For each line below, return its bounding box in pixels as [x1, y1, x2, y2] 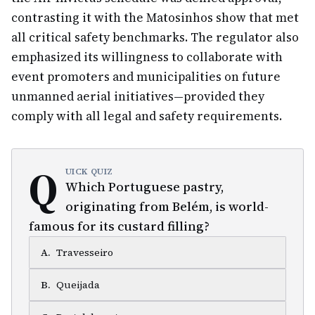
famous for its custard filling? [29, 217, 210, 235]
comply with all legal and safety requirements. [11, 108, 282, 124]
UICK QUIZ [65, 166, 114, 177]
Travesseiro [56, 245, 113, 259]
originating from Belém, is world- [65, 198, 269, 215]
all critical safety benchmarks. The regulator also [11, 29, 299, 46]
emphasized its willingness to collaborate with [11, 49, 283, 65]
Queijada [56, 278, 100, 292]
